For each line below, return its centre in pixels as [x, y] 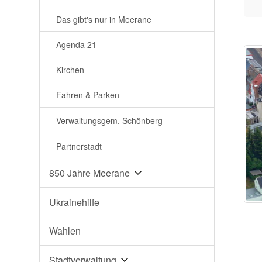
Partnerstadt [79, 146]
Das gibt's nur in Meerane [104, 19]
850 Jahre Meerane [90, 173]
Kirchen [70, 69]
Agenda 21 [77, 44]
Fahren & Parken [88, 95]
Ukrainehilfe [75, 202]
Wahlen [65, 231]
